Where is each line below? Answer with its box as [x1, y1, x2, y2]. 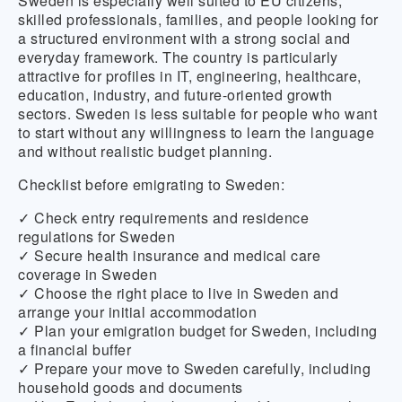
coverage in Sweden [18, 263, 157, 284]
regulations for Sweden [18, 225, 175, 247]
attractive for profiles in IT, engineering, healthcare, [18, 65, 362, 86]
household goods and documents [18, 376, 243, 398]
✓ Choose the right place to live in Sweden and [18, 282, 338, 303]
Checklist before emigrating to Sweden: [18, 173, 284, 195]
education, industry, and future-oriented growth [18, 83, 333, 105]
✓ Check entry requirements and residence [18, 206, 309, 228]
